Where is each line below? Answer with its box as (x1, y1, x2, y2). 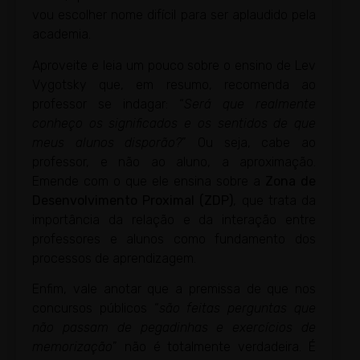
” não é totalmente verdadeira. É (112, 339, 316, 355)
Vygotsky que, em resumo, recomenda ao (32, 76, 316, 92)
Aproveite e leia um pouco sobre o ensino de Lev (32, 57, 316, 73)
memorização (32, 339, 112, 355)
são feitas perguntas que (158, 301, 317, 317)
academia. (32, 27, 91, 43)
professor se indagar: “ (32, 96, 184, 112)
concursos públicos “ (32, 301, 159, 317)
